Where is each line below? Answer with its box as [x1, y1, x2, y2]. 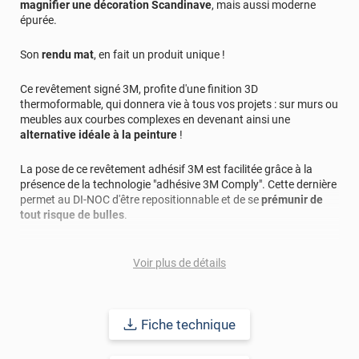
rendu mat [42, 47, 94, 61]
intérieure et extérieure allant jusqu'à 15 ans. [20, 272, 237, 286]
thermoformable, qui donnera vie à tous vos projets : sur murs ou [20, 97, 338, 111]
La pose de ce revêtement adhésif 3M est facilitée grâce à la [20, 162, 313, 175]
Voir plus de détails [133, 256, 226, 269]
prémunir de [261, 192, 323, 206]
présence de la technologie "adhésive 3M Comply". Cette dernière [20, 177, 337, 191]
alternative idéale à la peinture [20, 127, 177, 141]
